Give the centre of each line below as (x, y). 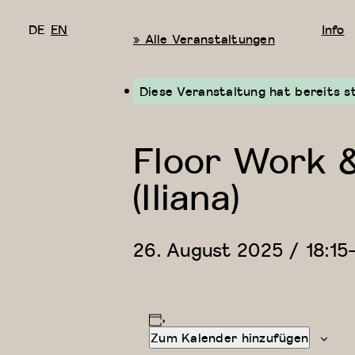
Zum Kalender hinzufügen (230, 337)
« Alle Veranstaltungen (204, 39)
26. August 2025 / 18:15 (241, 250)
